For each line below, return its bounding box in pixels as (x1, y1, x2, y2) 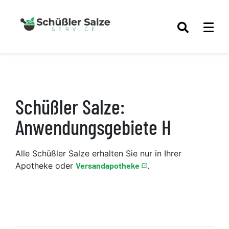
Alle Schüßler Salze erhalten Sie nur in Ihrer (15, 148, 181, 158)
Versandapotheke (76, 160, 140, 170)
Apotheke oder (15, 160, 76, 171)
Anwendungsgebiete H (15, 114, 171, 139)
